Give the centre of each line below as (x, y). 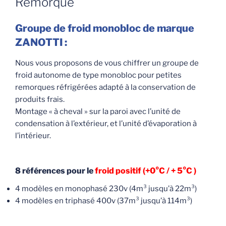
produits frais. (40, 100)
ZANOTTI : (41, 43)
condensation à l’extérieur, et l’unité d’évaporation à (106, 124)
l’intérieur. (33, 136)
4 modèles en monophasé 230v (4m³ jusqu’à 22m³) (106, 188)
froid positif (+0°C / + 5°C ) (146, 171)
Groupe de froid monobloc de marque (105, 29)
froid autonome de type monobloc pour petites (98, 75)
